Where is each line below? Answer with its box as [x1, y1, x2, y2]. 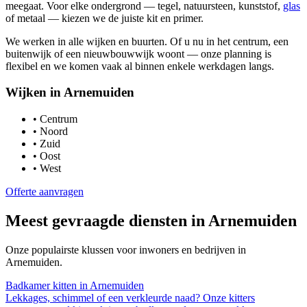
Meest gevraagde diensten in [5, 211, 208, 230]
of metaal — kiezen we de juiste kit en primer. [5, 12, 204, 24]
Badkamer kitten [5, 279, 77, 291]
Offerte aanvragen [5, 186, 84, 198]
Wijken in [5, 85, 64, 100]
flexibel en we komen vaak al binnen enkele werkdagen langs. [5, 60, 274, 72]
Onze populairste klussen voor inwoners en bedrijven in [5, 243, 246, 256]
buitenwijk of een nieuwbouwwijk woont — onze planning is [5, 47, 271, 60]
